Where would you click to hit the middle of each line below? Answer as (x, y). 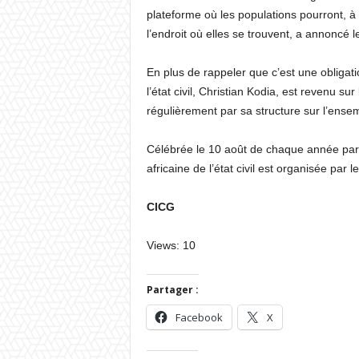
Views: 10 (171, 245)
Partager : (172, 290)
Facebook (199, 317)
